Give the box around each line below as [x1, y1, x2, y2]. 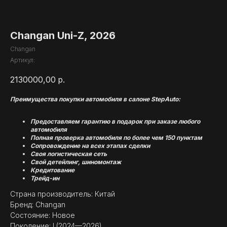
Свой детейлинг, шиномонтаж [30, 158, 121, 166]
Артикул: [10, 56, 35, 64]
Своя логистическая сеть [30, 150, 107, 158]
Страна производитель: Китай [10, 190, 115, 199]
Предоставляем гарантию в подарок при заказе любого [30, 118, 200, 126]
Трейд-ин [30, 174, 59, 182]
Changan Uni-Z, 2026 [10, 29, 116, 42]
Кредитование [30, 166, 74, 174]
